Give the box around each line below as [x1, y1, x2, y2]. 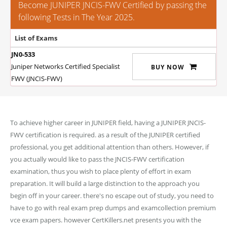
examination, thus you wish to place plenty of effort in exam [10, 167, 191, 176]
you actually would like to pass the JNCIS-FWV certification [10, 155, 184, 164]
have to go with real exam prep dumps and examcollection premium [10, 203, 216, 212]
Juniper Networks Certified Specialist [11, 62, 120, 71]
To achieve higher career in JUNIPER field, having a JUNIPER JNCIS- [10, 118, 206, 127]
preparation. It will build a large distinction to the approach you [10, 179, 200, 188]
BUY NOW [151, 63, 184, 71]
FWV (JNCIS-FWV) [11, 74, 62, 83]
